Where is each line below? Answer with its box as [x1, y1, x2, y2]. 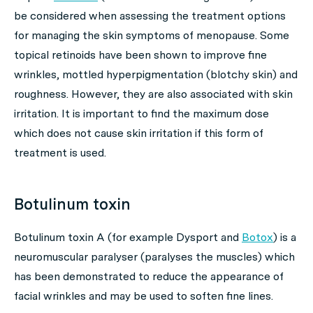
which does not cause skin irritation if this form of [14, 126, 263, 140]
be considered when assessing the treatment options [14, 9, 286, 23]
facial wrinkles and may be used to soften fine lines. [14, 289, 273, 303]
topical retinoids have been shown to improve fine [14, 48, 267, 62]
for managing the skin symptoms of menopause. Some [14, 29, 289, 43]
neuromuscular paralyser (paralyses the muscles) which [14, 250, 295, 264]
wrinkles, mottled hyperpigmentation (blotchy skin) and [14, 68, 298, 82]
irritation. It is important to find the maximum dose [14, 107, 269, 121]
